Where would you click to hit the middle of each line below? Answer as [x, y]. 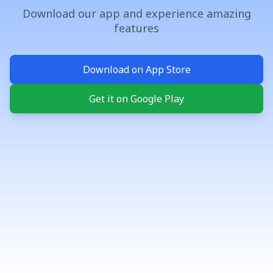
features [136, 28]
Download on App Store [136, 69]
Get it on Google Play [136, 99]
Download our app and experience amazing [136, 13]
